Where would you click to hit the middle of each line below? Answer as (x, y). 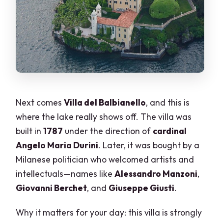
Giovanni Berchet (52, 188)
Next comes (40, 103)
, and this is (168, 103)
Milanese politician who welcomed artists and (105, 160)
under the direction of (108, 131)
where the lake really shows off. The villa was (104, 117)
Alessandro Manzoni (156, 174)
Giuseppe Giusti (142, 188)
